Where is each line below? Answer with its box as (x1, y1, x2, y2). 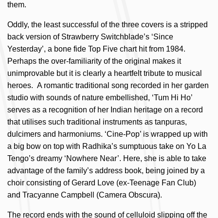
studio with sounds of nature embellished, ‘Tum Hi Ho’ (7, 93, 192, 102)
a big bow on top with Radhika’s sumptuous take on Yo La (7, 142, 206, 150)
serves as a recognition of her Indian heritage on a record (7, 106, 203, 114)
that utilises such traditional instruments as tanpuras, (7, 118, 187, 126)
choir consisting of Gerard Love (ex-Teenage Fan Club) (7, 179, 196, 187)
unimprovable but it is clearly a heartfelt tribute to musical (7, 69, 202, 77)
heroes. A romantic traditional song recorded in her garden (7, 81, 209, 90)
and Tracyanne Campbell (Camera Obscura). (7, 191, 162, 199)
